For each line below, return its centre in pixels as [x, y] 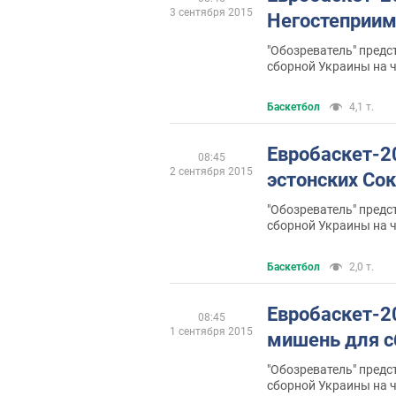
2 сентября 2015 [211, 172]
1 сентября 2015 [211, 331]
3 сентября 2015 [211, 12]
